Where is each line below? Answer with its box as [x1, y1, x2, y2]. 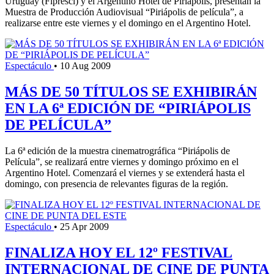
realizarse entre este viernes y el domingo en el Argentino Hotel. [5, 18, 251, 29]
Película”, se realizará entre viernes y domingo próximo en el [5, 156, 239, 167]
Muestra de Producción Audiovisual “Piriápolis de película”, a [5, 7, 243, 18]
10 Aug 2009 [60, 61, 111, 72]
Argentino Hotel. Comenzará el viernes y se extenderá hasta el [5, 167, 245, 178]
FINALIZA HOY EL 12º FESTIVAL [5, 244, 232, 261]
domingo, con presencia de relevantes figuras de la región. [5, 178, 228, 189]
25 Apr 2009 [60, 221, 109, 232]
